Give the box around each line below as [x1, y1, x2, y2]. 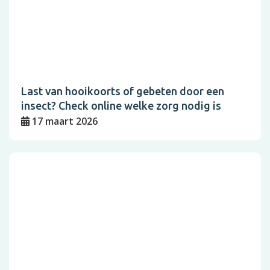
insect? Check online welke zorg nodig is [21, 99, 221, 111]
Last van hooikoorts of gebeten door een [21, 85, 224, 97]
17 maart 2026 [32, 115, 98, 128]
